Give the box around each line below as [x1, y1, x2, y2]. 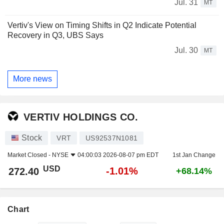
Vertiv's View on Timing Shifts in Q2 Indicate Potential [7, 20, 196, 29]
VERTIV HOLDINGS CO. [23, 111, 138, 122]
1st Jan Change [172, 151, 215, 159]
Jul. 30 [174, 45, 198, 54]
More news [13, 74, 52, 83]
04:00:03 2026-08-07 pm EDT [77, 151, 158, 159]
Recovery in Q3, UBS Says [7, 30, 103, 39]
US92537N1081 [85, 134, 137, 142]
